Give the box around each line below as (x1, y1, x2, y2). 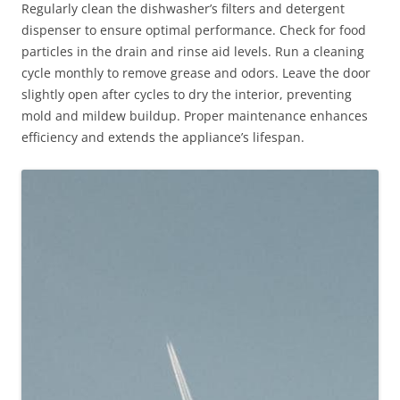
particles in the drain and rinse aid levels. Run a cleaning (21, 43, 364, 61)
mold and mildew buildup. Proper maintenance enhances (21, 107, 368, 125)
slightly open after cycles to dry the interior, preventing (21, 86, 352, 104)
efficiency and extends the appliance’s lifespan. (21, 129, 304, 146)
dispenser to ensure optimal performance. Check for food (21, 21, 366, 39)
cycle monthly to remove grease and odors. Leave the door (21, 64, 371, 82)
